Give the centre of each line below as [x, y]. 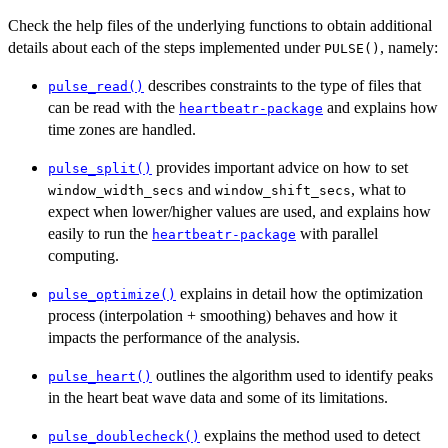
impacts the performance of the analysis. [174, 338]
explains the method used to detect [310, 436]
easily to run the [100, 234]
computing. [83, 256]
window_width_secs [116, 191]
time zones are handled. [122, 130]
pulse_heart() [100, 377]
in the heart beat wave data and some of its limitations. [218, 398]
